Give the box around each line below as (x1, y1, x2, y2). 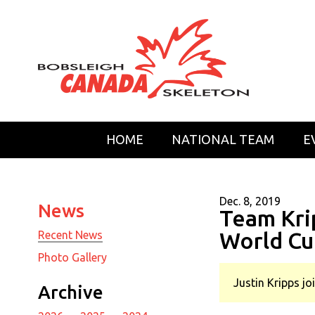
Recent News (37, 229, 103, 242)
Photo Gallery (37, 251, 107, 264)
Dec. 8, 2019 (219, 195, 281, 208)
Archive (37, 282, 103, 303)
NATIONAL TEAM (172, 132, 275, 147)
